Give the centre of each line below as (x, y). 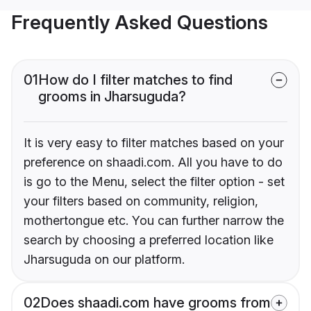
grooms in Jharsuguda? (112, 97)
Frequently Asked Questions (140, 23)
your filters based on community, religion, (141, 201)
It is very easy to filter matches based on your (154, 143)
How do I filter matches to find (135, 80)
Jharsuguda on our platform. (104, 260)
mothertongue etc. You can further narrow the (154, 221)
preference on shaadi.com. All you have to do (153, 162)
